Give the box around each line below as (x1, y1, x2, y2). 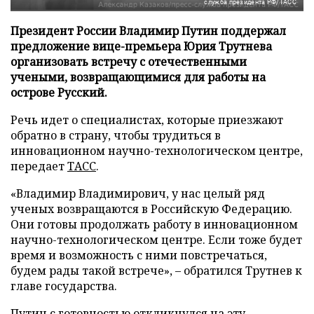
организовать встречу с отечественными (11, 53, 247, 69)
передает (11, 158, 67, 174)
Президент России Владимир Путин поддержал (11, 22, 286, 39)
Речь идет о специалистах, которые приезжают (11, 111, 283, 128)
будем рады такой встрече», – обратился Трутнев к (11, 262, 302, 278)
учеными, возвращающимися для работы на (11, 69, 266, 85)
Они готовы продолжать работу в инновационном (11, 216, 298, 232)
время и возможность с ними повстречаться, (11, 247, 267, 263)
